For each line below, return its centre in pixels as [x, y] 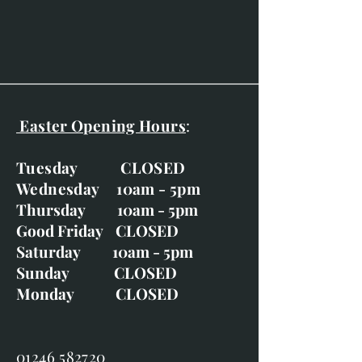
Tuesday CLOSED [101, 168]
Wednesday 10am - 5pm [109, 189]
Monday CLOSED [97, 294]
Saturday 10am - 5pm [105, 252]
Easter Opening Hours [101, 126]
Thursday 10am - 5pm [107, 210]
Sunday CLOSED [97, 273]
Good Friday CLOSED [97, 231]
